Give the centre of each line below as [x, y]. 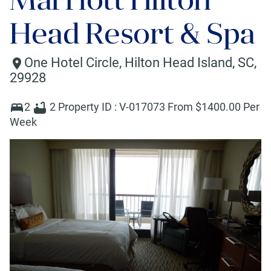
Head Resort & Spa [132, 34]
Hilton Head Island [178, 63]
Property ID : [89, 107]
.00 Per [243, 107]
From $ [184, 107]
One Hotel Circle [72, 63]
